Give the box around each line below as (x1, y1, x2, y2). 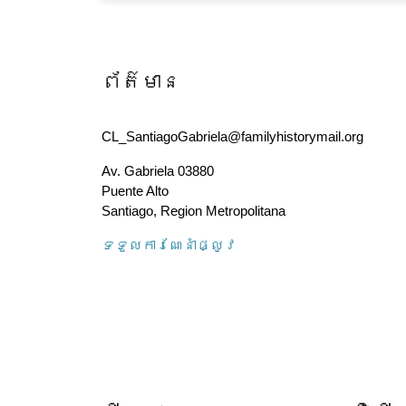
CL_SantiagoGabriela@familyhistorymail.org (101, 129, 363, 144)
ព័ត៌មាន (101, 73, 181, 94)
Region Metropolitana (160, 203, 285, 218)
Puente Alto (101, 183, 169, 198)
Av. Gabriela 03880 (101, 163, 214, 179)
